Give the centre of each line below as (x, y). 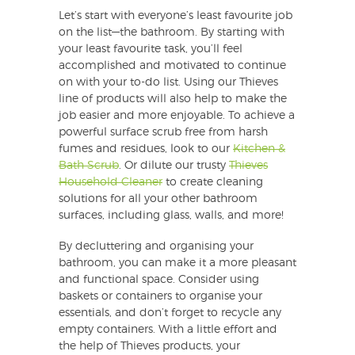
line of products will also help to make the (173, 99)
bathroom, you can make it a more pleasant (177, 263)
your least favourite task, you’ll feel (151, 50)
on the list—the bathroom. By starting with (172, 33)
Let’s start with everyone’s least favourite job (176, 16)
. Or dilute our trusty (174, 166)
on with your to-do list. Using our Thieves (168, 83)
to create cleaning (213, 183)
